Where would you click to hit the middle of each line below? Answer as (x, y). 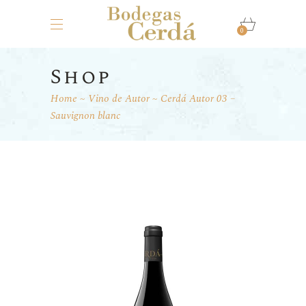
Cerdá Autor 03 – (198, 99)
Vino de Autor (119, 99)
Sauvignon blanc (85, 116)
